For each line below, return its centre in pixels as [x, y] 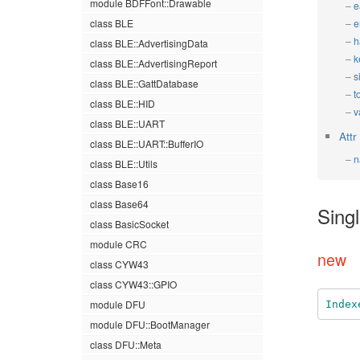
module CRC [119, 244]
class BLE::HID [123, 103]
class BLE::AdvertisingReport [153, 63]
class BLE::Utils [124, 164]
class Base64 [119, 204]
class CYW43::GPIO [133, 284]
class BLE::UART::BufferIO [147, 143]
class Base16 [119, 184]
